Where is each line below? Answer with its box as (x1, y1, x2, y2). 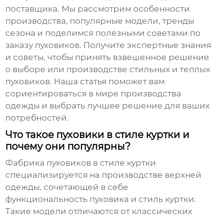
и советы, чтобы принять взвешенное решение (5, 52, 210, 62)
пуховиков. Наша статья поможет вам (5, 77, 165, 87)
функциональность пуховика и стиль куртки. (5, 194, 197, 204)
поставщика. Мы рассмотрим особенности (5, 4, 190, 14)
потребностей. (5, 113, 69, 123)
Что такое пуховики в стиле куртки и (5, 129, 190, 141)
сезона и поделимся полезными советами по (5, 28, 201, 38)
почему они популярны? (5, 140, 131, 153)
